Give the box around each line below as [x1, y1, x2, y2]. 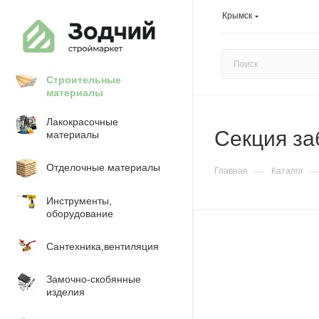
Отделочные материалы [46, 162, 160, 173]
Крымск [222, 10, 252, 21]
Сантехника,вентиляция [46, 241, 159, 252]
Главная [214, 166, 248, 176]
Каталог [271, 166, 303, 176]
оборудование [46, 208, 113, 219]
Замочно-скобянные [46, 273, 141, 285]
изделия [46, 286, 85, 298]
